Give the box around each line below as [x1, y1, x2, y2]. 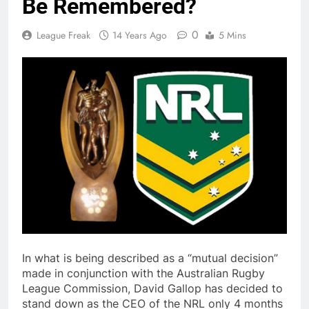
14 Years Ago [112, 28, 167, 43]
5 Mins [219, 28, 246, 43]
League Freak [37, 28, 90, 43]
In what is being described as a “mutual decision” [22, 251, 278, 266]
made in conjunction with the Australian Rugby [22, 266, 265, 281]
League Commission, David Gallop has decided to [22, 281, 283, 296]
